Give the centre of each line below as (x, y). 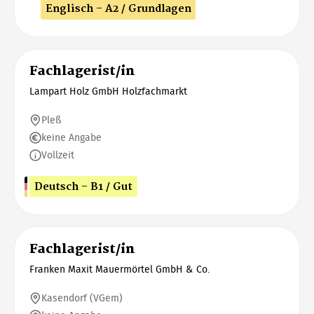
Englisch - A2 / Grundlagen (118, 9)
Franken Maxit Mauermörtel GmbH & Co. (119, 269)
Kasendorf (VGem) (82, 298)
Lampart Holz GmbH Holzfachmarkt (108, 91)
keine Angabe (71, 138)
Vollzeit (57, 155)
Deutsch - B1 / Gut (83, 186)
